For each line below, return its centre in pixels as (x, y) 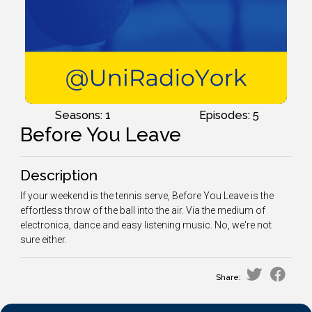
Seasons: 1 (83, 115)
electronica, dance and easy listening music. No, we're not (146, 225)
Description (59, 175)
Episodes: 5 (229, 115)
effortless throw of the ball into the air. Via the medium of (143, 210)
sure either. (44, 240)
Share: (228, 277)
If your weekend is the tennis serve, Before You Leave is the (147, 196)
